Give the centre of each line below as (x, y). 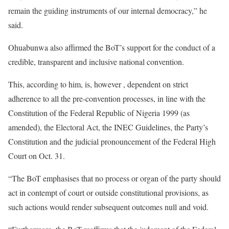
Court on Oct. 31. (37, 155)
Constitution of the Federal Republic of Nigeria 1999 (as (99, 112)
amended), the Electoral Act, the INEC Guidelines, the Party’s (108, 127)
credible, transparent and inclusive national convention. (96, 61)
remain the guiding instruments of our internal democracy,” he (108, 10)
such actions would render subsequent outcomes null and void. (108, 207)
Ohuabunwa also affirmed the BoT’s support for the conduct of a (112, 47)
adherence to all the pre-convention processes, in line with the (107, 98)
